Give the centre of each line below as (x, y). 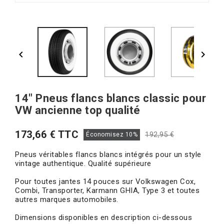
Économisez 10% (112, 134)
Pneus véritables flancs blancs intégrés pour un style (108, 154)
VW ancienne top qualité (78, 110)
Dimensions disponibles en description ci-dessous (103, 217)
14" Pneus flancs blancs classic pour (110, 98)
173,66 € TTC (47, 134)
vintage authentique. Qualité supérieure (83, 163)
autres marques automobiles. (67, 199)
